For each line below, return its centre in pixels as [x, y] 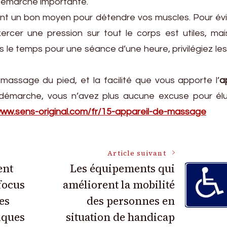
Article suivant [137, 153]
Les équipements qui [122, 168]
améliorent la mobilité [119, 184]
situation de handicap [120, 217]
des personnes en [130, 201]
